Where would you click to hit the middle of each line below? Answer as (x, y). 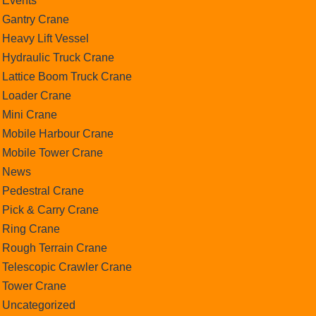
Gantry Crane (35, 19)
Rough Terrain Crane (54, 248)
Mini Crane (29, 114)
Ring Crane (31, 229)
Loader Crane (36, 95)
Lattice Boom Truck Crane (67, 76)
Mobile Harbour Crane (57, 133)
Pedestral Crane (43, 190)
